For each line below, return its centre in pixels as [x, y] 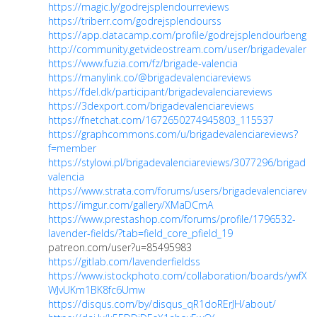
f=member [72, 149]
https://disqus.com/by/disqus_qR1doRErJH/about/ [162, 304]
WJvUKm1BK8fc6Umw [97, 290]
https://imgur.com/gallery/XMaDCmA [131, 205]
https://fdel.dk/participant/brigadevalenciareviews [160, 92]
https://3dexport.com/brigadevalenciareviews [151, 106]
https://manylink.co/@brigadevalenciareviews [150, 78]
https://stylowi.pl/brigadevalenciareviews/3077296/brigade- [181, 163]
